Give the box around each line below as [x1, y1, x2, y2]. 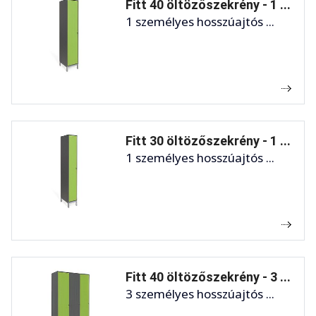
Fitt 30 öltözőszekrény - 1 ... [126, 133, 291, 148]
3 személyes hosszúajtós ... [126, 285, 274, 302]
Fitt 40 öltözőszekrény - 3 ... [126, 269, 291, 284]
